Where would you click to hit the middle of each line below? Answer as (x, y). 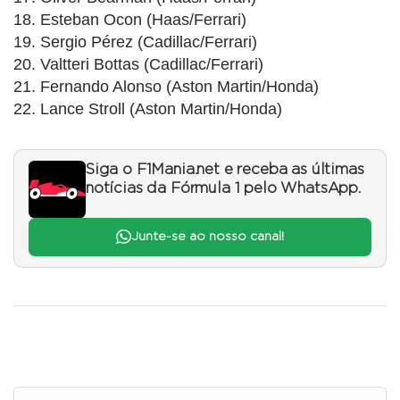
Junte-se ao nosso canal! (207, 237)
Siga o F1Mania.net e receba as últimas (225, 170)
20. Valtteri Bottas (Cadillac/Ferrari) (138, 65)
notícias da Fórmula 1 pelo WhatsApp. (223, 189)
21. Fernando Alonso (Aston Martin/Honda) (166, 87)
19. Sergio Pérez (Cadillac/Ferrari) (135, 42)
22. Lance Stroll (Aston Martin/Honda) (148, 109)
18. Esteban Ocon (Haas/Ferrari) (130, 20)
